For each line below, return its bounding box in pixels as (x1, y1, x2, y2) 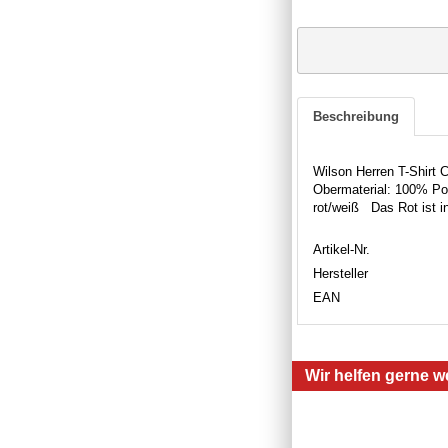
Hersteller (313, 265, 368, 281)
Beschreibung (313, 108, 399, 124)
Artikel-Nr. (313, 241, 370, 257)
